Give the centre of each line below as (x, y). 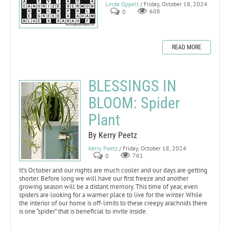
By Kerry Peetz (113, 135)
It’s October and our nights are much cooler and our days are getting (113, 170)
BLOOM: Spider (134, 103)
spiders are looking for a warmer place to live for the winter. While (111, 195)
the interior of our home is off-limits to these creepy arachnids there (113, 203)
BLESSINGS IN (132, 86)
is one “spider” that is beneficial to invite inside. (83, 211)
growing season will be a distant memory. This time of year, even (108, 186)
